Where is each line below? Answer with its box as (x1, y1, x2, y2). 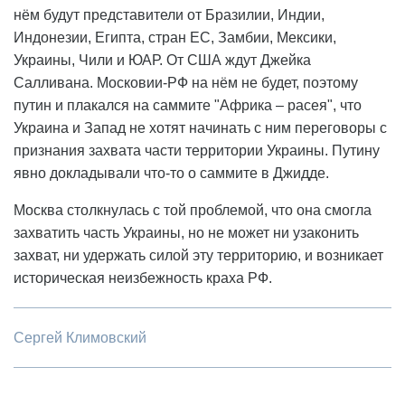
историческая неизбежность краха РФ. (14, 270, 272, 287)
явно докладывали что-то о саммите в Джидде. (14, 165, 329, 182)
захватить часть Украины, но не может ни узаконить (14, 225, 359, 241)
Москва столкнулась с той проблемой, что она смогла (14, 202, 372, 219)
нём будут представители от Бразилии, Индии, (14, 7, 325, 24)
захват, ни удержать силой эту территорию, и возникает (14, 248, 383, 264)
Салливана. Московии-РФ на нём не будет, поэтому (14, 75, 358, 91)
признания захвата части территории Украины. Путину (14, 143, 380, 159)
